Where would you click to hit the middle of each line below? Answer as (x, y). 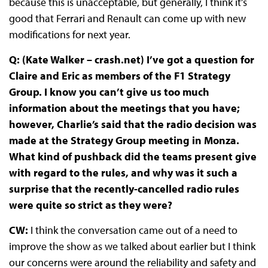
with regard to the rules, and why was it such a (123, 173)
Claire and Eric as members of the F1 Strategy (119, 76)
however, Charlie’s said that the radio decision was (133, 124)
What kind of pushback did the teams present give (133, 157)
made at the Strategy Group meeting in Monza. (124, 141)
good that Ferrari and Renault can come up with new (127, 19)
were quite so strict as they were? (92, 205)
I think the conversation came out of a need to (134, 230)
